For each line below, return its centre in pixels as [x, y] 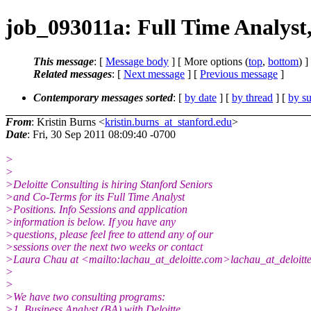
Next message [154, 74]
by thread [252, 97]
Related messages [73, 74]
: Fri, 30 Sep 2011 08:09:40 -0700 [101, 134]
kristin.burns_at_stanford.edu [168, 121]
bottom [283, 61]
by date [201, 97]
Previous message [239, 74]
